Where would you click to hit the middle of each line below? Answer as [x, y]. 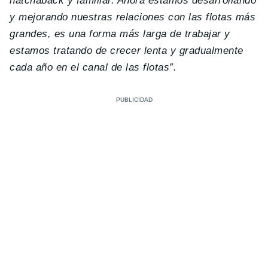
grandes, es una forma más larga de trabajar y [120, 34]
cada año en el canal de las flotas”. [93, 68]
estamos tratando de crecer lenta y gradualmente [127, 51]
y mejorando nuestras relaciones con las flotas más [133, 17]
